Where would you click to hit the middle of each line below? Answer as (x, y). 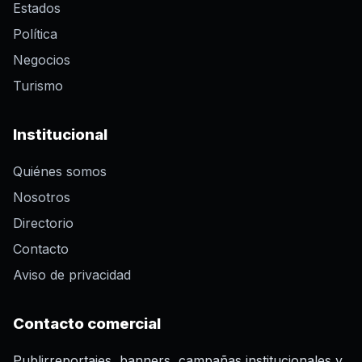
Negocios (42, 60)
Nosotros (42, 198)
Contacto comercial (87, 324)
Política (35, 34)
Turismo (38, 86)
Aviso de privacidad (72, 275)
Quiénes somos (60, 172)
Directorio (43, 223)
